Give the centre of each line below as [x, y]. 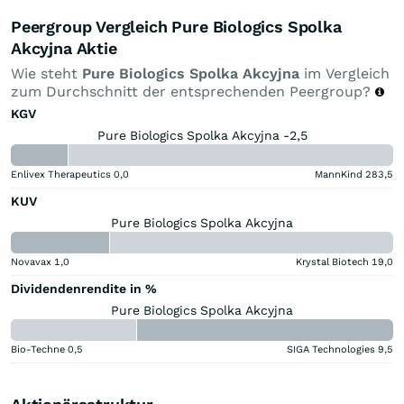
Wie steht [46, 73]
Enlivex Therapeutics [61, 174]
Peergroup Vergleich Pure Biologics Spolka [176, 26]
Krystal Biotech [332, 262]
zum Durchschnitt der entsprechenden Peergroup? [193, 91]
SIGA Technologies [331, 349]
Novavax [31, 262]
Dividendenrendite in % [84, 288]
